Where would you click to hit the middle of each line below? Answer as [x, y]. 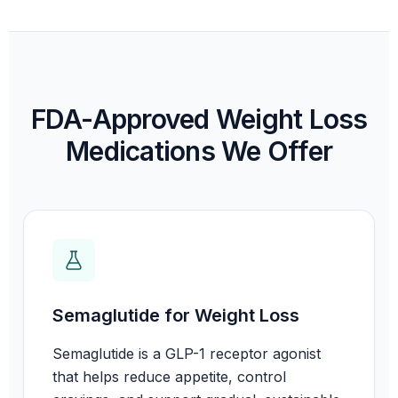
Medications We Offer [199, 151]
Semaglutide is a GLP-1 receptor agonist [187, 354]
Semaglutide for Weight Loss [176, 316]
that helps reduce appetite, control [169, 377]
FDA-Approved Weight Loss [199, 119]
